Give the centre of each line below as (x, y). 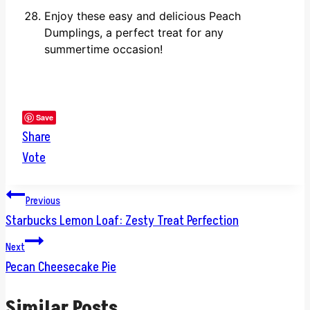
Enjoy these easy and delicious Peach (143, 16)
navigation (52, 228)
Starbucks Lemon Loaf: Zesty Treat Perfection (122, 221)
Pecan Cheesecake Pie (61, 267)
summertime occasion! (103, 49)
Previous (43, 201)
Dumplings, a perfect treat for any (134, 33)
